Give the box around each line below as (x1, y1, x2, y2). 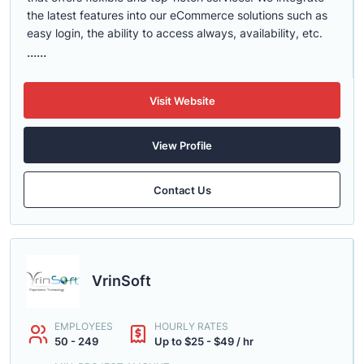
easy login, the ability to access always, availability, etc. (27, 26, 323, 40)
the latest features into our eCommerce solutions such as (27, 8, 327, 22)
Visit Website (149, 93, 215, 107)
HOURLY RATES (154, 320, 228, 332)
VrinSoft (92, 272, 151, 289)
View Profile (152, 138, 212, 152)
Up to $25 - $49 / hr (154, 335, 253, 348)
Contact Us (153, 183, 211, 197)
